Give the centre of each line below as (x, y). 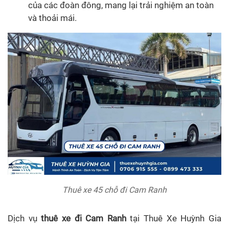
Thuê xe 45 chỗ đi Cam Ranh (114, 190)
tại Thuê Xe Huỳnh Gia (174, 219)
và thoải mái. (52, 18)
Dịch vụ (25, 219)
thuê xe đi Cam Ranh (84, 219)
